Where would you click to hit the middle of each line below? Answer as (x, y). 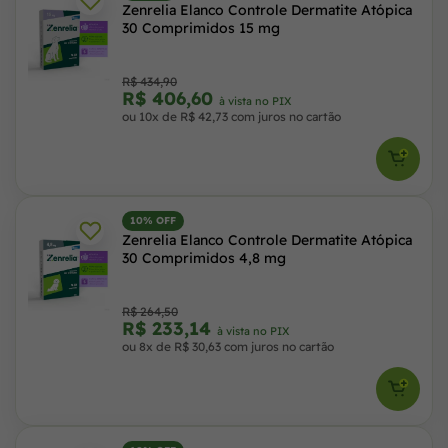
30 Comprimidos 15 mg (201, 28)
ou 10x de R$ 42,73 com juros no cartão (231, 116)
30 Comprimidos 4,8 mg (204, 258)
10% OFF (153, 220)
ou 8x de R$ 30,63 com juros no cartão (228, 346)
